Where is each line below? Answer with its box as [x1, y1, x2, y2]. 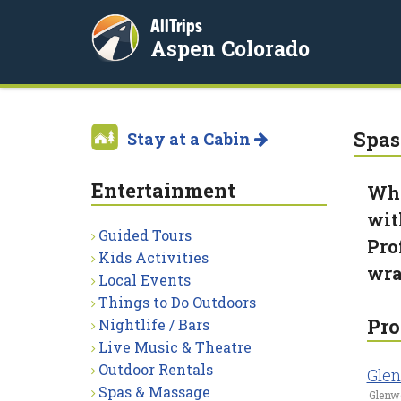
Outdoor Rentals [98, 360, 213, 379]
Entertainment [91, 177, 235, 203]
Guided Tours [98, 226, 192, 244]
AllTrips [150, 15, 202, 36]
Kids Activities [98, 248, 209, 267]
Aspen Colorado [150, 35, 310, 62]
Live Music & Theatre [98, 337, 252, 356]
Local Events [98, 270, 191, 289]
